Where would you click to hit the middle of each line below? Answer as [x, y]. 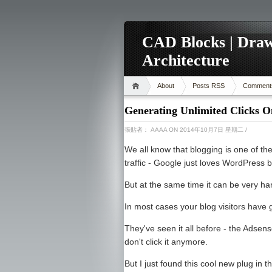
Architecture [186, 60]
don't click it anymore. [166, 242]
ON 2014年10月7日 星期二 [206, 130]
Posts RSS [209, 86]
